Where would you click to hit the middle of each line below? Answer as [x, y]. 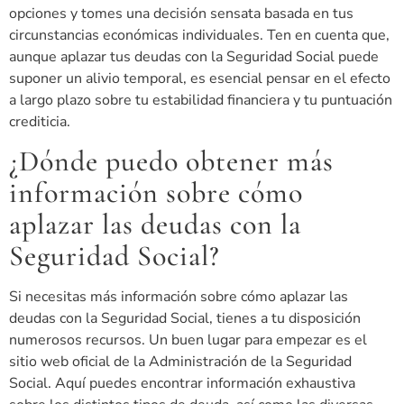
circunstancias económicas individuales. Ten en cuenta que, [199, 35]
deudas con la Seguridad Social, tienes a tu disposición [185, 319]
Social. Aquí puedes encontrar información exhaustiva [182, 384]
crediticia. [40, 121]
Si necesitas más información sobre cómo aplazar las [179, 297]
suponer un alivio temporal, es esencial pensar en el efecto [200, 78]
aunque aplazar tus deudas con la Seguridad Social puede [194, 56]
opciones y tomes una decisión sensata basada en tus [181, 13]
